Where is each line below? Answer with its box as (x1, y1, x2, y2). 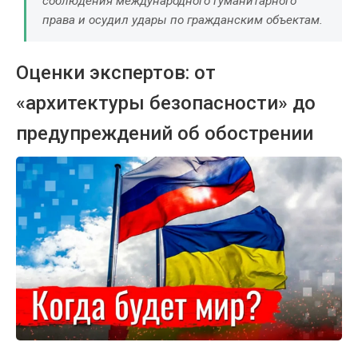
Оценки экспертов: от (16, 62, 216, 85)
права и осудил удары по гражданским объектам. (42, 13, 323, 28)
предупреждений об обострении (16, 122, 313, 145)
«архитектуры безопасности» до (16, 92, 316, 115)
